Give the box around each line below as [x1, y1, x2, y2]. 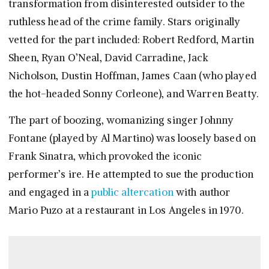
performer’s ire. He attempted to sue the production [8, 168, 254, 181]
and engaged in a [8, 186, 92, 199]
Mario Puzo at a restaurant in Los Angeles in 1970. [8, 204, 244, 217]
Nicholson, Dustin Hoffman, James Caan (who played [8, 69, 256, 83]
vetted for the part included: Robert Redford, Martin [8, 33, 255, 47]
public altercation [91, 186, 174, 199]
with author [173, 186, 231, 199]
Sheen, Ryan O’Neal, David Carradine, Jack [8, 51, 208, 65]
